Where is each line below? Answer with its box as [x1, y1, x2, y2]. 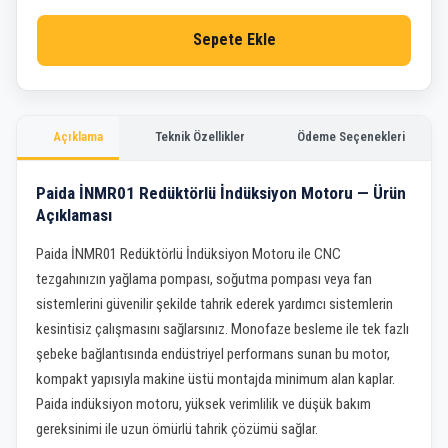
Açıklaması [36, 205, 113, 226]
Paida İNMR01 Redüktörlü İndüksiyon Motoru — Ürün [36, 183, 407, 204]
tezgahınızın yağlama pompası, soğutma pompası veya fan [36, 270, 373, 289]
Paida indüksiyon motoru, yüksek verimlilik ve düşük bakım [36, 395, 372, 414]
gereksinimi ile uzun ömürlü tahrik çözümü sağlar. [36, 420, 319, 439]
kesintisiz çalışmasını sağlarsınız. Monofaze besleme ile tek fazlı [36, 320, 410, 339]
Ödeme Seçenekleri [297, 128, 405, 144]
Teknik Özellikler [155, 128, 245, 144]
